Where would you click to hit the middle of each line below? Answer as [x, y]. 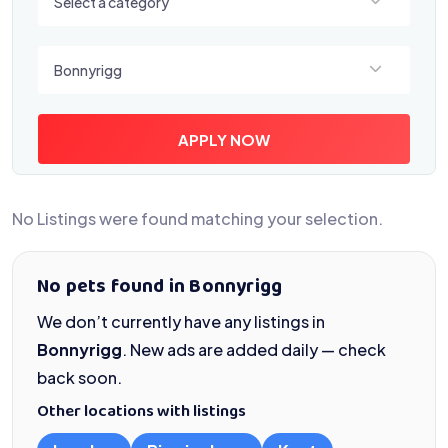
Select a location [102, 58]
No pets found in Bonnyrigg [160, 287]
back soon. [79, 377]
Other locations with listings [141, 412]
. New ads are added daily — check [254, 349]
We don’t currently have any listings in [181, 321]
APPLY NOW [224, 139]
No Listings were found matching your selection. [197, 218]
